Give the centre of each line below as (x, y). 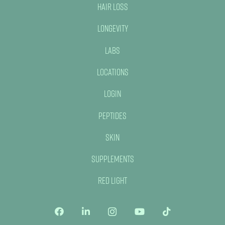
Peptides (113, 115)
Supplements (113, 159)
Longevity (113, 28)
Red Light (113, 181)
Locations (113, 72)
